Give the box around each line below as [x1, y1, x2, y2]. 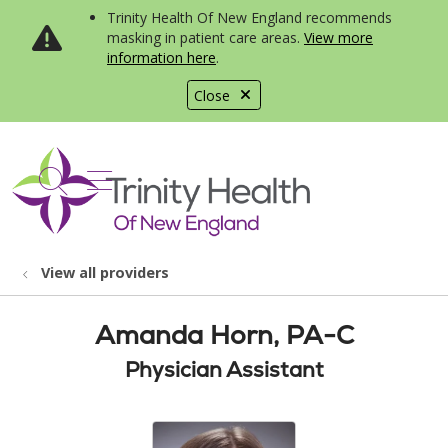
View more [304, 28, 373, 47]
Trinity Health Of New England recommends [107, 8, 392, 27]
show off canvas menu [86, 158, 381, 197]
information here [107, 48, 216, 67]
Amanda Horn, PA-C [94, 318, 354, 352]
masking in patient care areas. [107, 28, 304, 47]
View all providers [41, 263, 169, 282]
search [51, 171, 140, 211]
